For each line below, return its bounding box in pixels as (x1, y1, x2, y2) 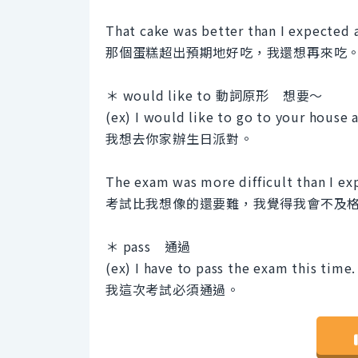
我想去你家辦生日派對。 (105, 129, 253, 149)
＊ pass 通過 (105, 237, 192, 257)
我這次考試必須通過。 (105, 280, 241, 300)
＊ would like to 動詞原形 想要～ (105, 86, 324, 105)
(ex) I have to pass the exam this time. (105, 258, 356, 278)
